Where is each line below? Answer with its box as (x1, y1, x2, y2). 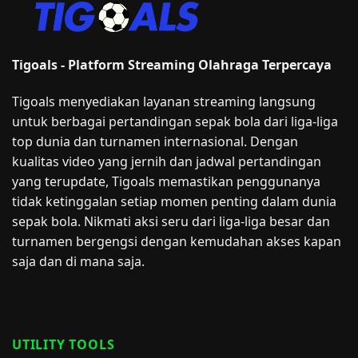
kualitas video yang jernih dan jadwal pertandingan (12, 152, 321, 170)
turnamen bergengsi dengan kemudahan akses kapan (12, 232, 341, 250)
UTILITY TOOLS (12, 336, 115, 354)
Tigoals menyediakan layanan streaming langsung (12, 92, 316, 110)
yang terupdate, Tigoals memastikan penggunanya (12, 172, 320, 190)
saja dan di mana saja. (12, 252, 145, 270)
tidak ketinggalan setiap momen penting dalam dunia (12, 192, 336, 210)
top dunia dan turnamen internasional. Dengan (12, 132, 298, 150)
